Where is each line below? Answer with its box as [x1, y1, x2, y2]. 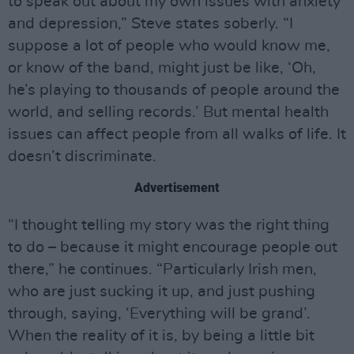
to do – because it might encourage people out [8, 239, 337, 255]
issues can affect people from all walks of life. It [8, 126, 346, 142]
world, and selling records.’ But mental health [8, 104, 329, 120]
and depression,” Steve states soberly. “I [8, 16, 293, 32]
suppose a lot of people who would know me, [8, 38, 330, 54]
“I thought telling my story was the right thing [8, 217, 330, 233]
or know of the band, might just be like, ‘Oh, [8, 60, 316, 76]
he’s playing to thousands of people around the [8, 82, 340, 98]
